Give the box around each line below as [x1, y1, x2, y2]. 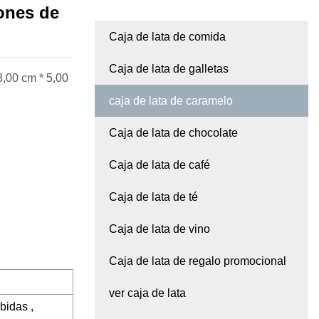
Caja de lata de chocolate [109, 127, 238, 140]
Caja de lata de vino [109, 223, 210, 236]
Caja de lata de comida [109, 31, 226, 43]
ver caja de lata [109, 287, 186, 300]
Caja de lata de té [109, 191, 198, 204]
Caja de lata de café [109, 159, 210, 172]
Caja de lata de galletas [109, 63, 229, 75]
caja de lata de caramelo [109, 95, 233, 108]
